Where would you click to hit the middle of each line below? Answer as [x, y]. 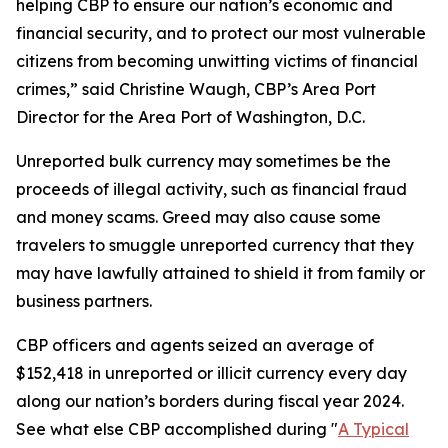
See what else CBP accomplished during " [177, 429]
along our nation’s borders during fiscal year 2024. [210, 401]
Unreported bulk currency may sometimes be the [203, 161]
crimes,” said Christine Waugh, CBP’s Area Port [196, 89]
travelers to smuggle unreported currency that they [215, 245]
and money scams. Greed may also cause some [198, 217]
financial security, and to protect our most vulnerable [221, 33]
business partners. [84, 301]
